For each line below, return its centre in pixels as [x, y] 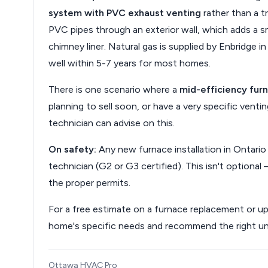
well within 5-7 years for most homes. [130, 63]
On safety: [72, 149]
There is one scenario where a [114, 89]
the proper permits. [89, 183]
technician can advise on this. [112, 123]
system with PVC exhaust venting [125, 13]
